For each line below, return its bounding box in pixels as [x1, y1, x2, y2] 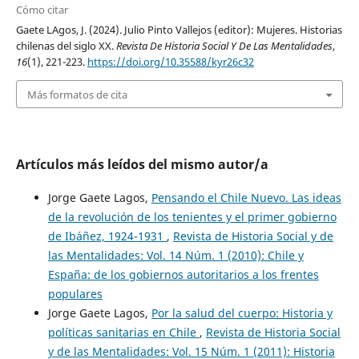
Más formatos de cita [26, 87, 127, 102]
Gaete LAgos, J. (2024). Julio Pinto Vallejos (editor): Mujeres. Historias [15, 22, 342, 38]
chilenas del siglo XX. [15, 38, 116, 54]
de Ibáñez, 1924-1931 [47, 228, 167, 244]
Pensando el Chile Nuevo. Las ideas [151, 189, 341, 205]
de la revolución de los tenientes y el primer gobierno [47, 208, 337, 224]
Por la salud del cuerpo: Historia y [151, 305, 333, 321]
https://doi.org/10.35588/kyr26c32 [87, 54, 254, 70]
